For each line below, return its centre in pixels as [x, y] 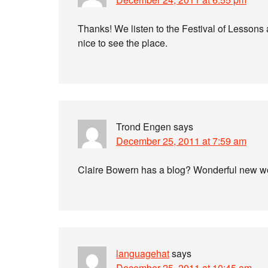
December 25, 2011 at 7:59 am [181, 141]
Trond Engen [144, 127]
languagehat [143, 253]
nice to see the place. [123, 43]
